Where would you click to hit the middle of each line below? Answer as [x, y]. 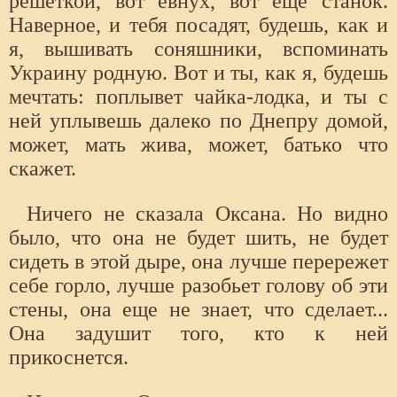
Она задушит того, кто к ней [198, 334]
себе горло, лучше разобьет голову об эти [198, 286]
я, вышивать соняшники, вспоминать [198, 49]
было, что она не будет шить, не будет [198, 238]
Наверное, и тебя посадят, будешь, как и [198, 25]
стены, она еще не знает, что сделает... [198, 310]
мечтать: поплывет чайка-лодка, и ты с [198, 97]
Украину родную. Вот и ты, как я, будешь [198, 73]
